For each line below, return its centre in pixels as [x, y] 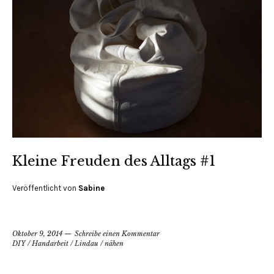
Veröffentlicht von [45, 188]
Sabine [91, 188]
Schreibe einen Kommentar [117, 233]
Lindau [87, 243]
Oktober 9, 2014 [37, 233]
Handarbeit [50, 243]
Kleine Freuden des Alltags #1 [114, 161]
